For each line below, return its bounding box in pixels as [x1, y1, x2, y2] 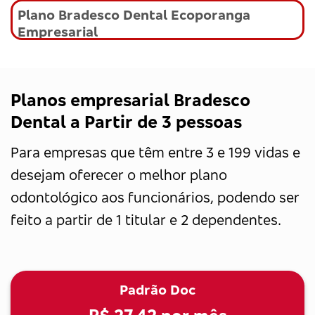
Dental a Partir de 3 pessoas [11, 110, 242, 132]
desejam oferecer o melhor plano [11, 165, 227, 184]
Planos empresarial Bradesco [11, 89, 250, 110]
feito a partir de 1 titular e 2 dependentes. [11, 210, 281, 229]
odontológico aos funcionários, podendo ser [11, 188, 300, 206]
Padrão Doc [120, 281, 195, 298]
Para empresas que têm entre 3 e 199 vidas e [11, 143, 300, 161]
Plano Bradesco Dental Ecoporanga [18, 6, 250, 24]
